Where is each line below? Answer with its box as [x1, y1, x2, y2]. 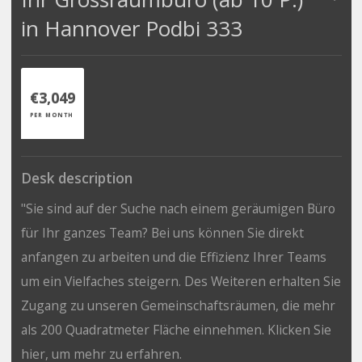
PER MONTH [29, 110, 74, 119]
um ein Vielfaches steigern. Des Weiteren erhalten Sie [20, 271, 341, 290]
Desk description [20, 168, 133, 187]
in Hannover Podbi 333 [20, 13, 242, 43]
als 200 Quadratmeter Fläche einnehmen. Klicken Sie [20, 320, 331, 339]
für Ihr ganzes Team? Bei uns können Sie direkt [20, 223, 304, 242]
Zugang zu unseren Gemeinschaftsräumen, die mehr [20, 296, 335, 314]
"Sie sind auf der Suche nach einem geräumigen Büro [20, 199, 335, 217]
